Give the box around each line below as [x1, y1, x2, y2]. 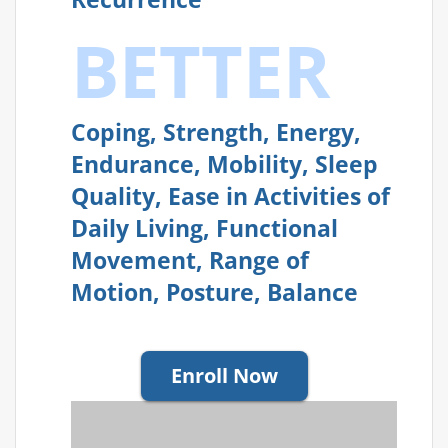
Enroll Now [171, 362, 278, 390]
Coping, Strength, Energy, [71, 117, 361, 149]
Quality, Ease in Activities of [71, 181, 390, 213]
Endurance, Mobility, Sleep [71, 149, 378, 181]
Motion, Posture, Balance [71, 277, 358, 309]
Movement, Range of [71, 245, 309, 277]
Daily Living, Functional [71, 213, 338, 245]
